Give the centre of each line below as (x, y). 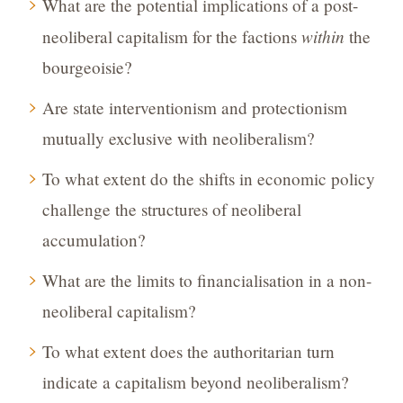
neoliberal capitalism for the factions (171, 37)
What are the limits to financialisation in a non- (206, 281)
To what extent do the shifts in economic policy (208, 179)
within (322, 36)
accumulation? (94, 240)
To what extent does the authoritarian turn (188, 352)
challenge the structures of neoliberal (171, 210)
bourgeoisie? (87, 67)
